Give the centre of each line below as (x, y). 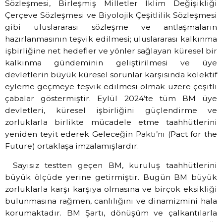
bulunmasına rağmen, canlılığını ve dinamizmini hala (111, 201)
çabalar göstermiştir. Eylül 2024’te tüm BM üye (111, 99)
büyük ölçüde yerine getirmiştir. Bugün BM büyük (111, 177)
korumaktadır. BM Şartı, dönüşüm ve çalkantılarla (111, 213)
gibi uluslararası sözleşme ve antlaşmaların (111, 27)
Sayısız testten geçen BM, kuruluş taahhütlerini (115, 165)
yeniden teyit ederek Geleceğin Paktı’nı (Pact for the (111, 134)
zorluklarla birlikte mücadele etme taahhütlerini (111, 122)
